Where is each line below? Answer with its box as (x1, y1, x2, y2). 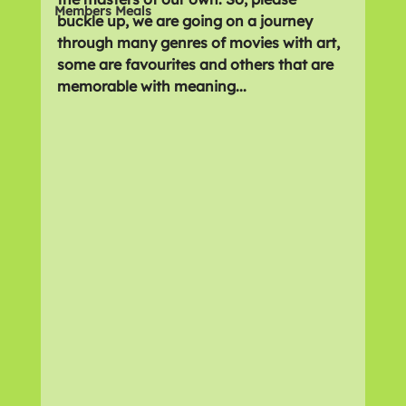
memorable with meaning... (56, 77, 246, 95)
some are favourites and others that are (56, 55, 337, 73)
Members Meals (53, 3, 151, 19)
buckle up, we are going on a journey (56, 12, 316, 30)
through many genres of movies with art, (56, 34, 343, 52)
